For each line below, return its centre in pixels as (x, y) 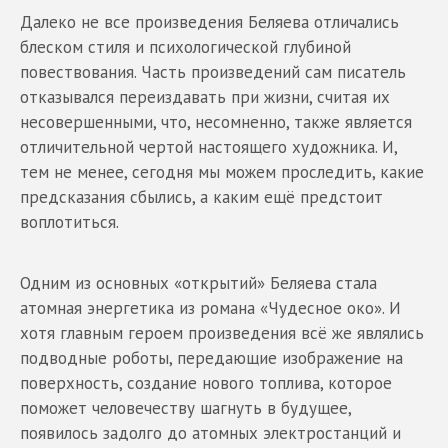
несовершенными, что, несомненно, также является (216, 122)
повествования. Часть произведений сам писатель (213, 72)
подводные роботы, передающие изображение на (211, 358)
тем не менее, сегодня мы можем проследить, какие (222, 172)
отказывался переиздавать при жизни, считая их (205, 97)
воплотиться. (69, 222)
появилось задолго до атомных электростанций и (210, 433)
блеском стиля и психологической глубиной (185, 47)
